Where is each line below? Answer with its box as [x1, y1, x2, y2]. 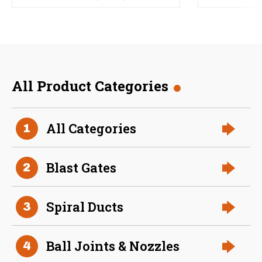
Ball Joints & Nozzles [46, 237, 180, 255]
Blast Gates [46, 159, 116, 177]
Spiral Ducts [46, 198, 123, 216]
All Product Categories [12, 76, 168, 95]
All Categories [46, 120, 136, 137]
